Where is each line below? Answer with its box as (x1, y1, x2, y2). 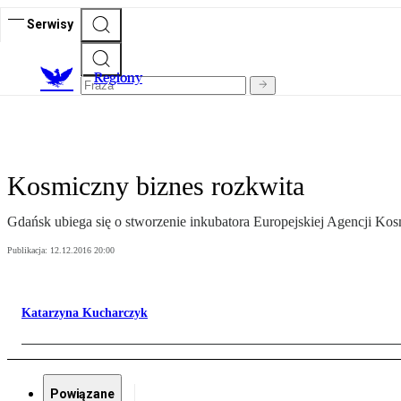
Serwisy (27, 16, 73, 31)
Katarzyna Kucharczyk (21, 306, 148, 320)
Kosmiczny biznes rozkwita (7, 171, 304, 201)
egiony (103, 69, 142, 87)
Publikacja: (7, 245, 50, 256)
